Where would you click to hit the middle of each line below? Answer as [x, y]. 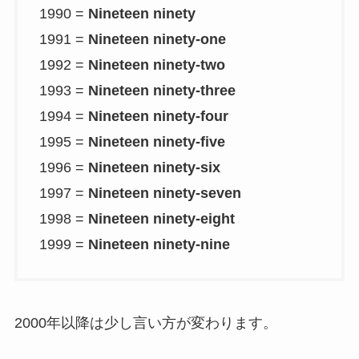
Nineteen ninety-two [156, 65]
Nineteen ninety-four [158, 116]
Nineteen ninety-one [157, 39]
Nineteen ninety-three [161, 90]
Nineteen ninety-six [154, 167]
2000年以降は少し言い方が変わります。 [145, 323]
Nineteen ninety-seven [164, 193]
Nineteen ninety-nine [159, 244]
